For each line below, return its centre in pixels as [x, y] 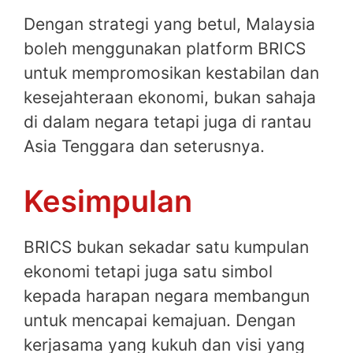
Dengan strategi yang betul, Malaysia [169, 24]
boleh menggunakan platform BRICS [165, 49]
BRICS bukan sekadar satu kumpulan [166, 247]
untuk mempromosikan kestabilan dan [171, 73]
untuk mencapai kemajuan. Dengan [160, 320]
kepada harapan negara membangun [167, 295]
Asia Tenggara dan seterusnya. [144, 147]
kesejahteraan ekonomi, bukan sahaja [170, 98]
